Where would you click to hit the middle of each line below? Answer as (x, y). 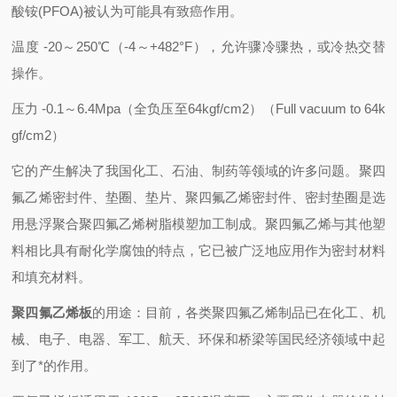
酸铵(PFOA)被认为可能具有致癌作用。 (128, 11)
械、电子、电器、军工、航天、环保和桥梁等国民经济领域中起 (198, 339)
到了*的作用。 (54, 366)
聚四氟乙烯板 (52, 312)
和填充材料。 (52, 277)
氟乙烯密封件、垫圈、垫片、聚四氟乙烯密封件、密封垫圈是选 (198, 197)
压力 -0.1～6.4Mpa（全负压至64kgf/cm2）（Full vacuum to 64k (198, 109)
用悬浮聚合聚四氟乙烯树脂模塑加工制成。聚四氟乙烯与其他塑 (198, 224)
